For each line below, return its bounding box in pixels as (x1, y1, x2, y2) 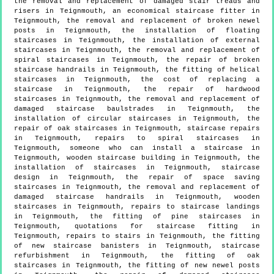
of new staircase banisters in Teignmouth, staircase (14, 242, 260, 250)
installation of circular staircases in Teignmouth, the (14, 114, 260, 122)
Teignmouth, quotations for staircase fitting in (14, 222, 260, 230)
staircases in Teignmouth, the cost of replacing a (14, 75, 260, 83)
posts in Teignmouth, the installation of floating (14, 26, 260, 34)
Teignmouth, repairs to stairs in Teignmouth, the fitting (14, 232, 260, 240)
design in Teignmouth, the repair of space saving (14, 173, 260, 181)
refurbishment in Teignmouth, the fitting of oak (14, 251, 260, 259)
